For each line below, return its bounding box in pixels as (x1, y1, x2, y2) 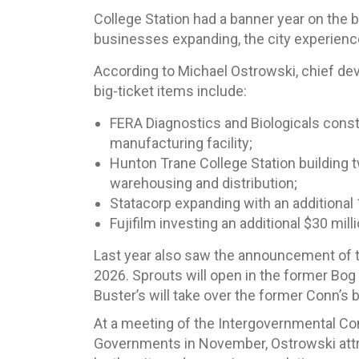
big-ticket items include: (94, 83, 247, 99)
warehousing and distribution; (110, 175, 297, 192)
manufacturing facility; (110, 135, 252, 151)
